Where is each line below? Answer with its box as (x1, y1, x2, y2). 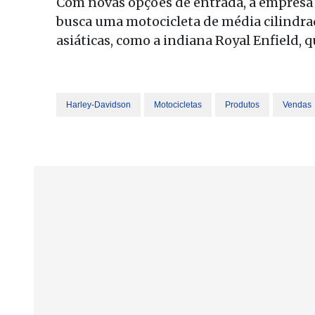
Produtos (225, 100, 259, 110)
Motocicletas (154, 100, 202, 110)
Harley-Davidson (66, 100, 131, 110)
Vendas (283, 100, 311, 110)
